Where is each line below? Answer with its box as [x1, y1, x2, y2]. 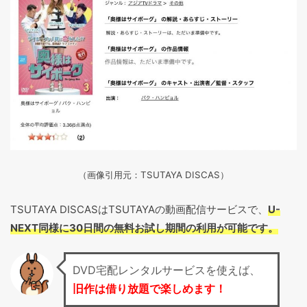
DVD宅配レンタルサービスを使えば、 [72, 263, 260, 278]
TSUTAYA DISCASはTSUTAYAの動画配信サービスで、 [10, 202, 268, 216]
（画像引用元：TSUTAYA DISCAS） [78, 169, 229, 181]
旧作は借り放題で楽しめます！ [72, 282, 226, 296]
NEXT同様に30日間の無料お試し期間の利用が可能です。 [10, 221, 278, 234]
